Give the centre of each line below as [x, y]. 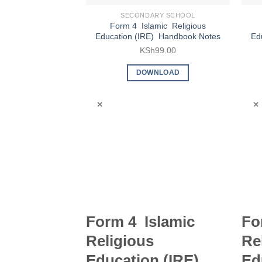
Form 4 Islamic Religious [158, 25]
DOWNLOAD [158, 72]
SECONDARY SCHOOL [158, 15]
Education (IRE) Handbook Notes [158, 36]
